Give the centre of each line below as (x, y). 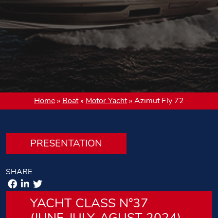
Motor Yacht (106, 101)
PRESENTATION (66, 144)
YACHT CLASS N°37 (89, 203)
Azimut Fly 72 (159, 101)
